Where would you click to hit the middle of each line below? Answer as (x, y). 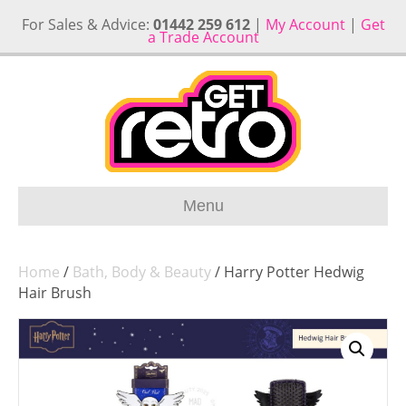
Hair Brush (55, 293)
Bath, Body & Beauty (142, 272)
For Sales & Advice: (87, 24)
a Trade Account (203, 37)
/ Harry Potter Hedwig (288, 272)
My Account (305, 24)
